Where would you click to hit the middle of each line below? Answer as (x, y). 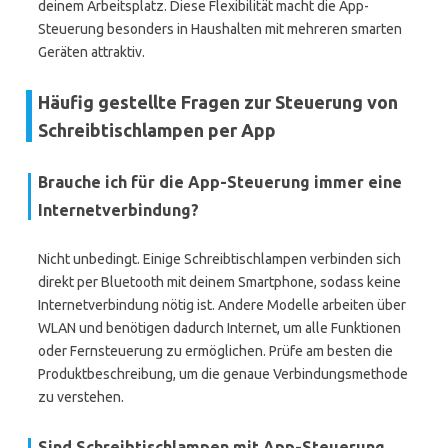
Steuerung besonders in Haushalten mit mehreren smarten (220, 29)
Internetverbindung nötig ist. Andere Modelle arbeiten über (222, 305)
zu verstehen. (81, 397)
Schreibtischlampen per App (157, 130)
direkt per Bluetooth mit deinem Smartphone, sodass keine (219, 282)
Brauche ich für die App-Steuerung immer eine (220, 182)
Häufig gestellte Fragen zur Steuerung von (218, 102)
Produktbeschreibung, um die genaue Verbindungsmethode (223, 374)
